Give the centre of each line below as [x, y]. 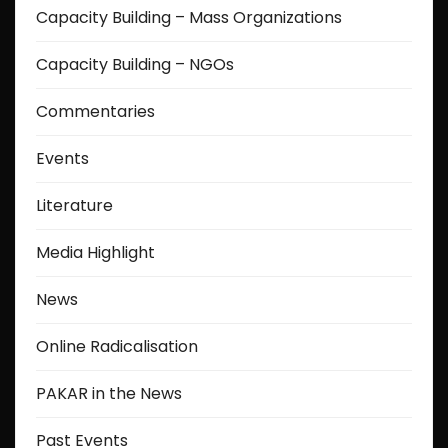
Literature [74, 205]
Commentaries [95, 111]
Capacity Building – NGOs [135, 64]
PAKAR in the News [109, 393]
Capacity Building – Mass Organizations [189, 17]
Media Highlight [95, 252]
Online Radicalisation [117, 346]
